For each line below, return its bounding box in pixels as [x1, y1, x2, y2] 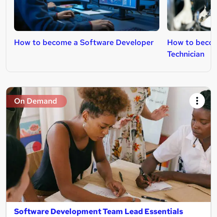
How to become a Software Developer [14, 37, 154, 47]
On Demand [14, 95, 57, 106]
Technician [167, 48, 204, 59]
